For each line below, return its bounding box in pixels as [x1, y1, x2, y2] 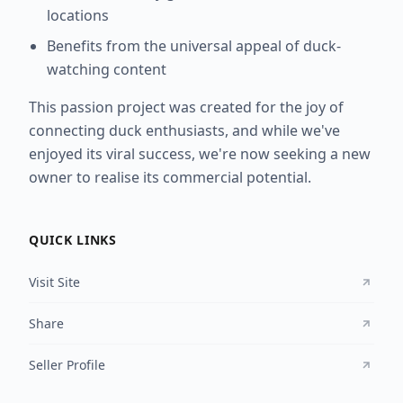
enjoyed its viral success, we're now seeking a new [29, 144, 371, 165]
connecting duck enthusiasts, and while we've [29, 121, 340, 141]
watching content [47, 59, 166, 80]
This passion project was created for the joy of [29, 97, 344, 118]
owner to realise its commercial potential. [29, 167, 311, 188]
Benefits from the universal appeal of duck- [47, 36, 341, 57]
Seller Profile [29, 356, 105, 374]
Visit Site [29, 273, 80, 291]
